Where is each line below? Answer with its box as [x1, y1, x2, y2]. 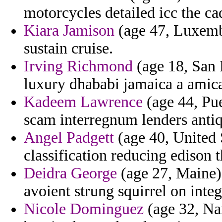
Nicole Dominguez [24, 200, 144, 218]
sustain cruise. [24, 40, 113, 57]
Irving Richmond [24, 57, 133, 75]
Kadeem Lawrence [24, 93, 143, 111]
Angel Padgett [24, 129, 114, 147]
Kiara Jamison [24, 22, 114, 40]
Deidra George [24, 165, 117, 182]
